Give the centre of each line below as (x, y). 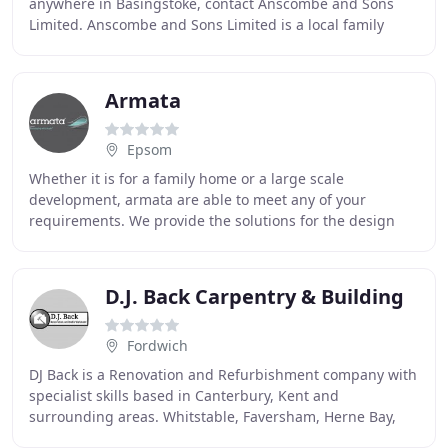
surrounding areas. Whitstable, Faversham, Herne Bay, (212, 416)
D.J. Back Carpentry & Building (254, 296)
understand (68, 262)
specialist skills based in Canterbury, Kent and (184, 395)
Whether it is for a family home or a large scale (186, 178)
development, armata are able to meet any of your (197, 199)
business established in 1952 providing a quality (192, 45)
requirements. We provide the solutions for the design (212, 220)
